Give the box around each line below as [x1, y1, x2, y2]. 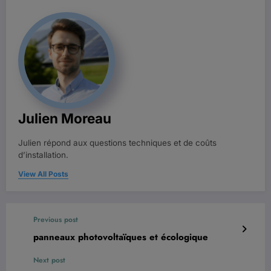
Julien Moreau [18, 109, 111, 126]
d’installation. [18, 149, 68, 160]
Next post [33, 254, 65, 266]
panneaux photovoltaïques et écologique [33, 230, 208, 244]
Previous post [33, 214, 78, 225]
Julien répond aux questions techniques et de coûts [18, 137, 217, 148]
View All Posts [18, 169, 68, 178]
